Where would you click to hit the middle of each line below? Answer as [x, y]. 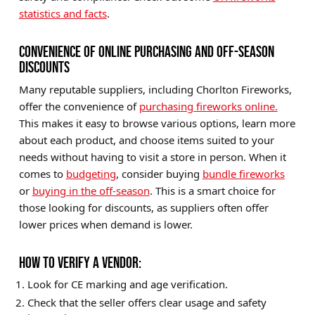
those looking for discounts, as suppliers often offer [143, 207]
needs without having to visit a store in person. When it [152, 156]
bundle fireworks [243, 173]
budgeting [91, 173]
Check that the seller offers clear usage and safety [147, 302]
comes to [42, 173]
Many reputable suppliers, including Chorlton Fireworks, [155, 89]
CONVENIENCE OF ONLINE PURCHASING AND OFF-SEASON [146, 51]
